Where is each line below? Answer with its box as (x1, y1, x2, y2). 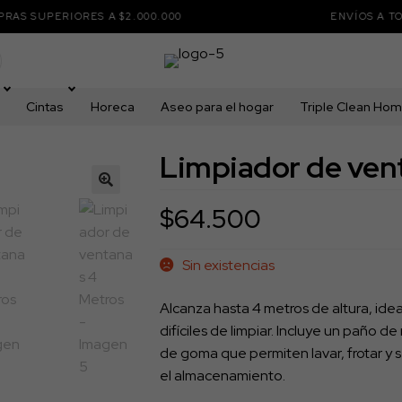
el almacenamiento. (160, 365, 286, 385)
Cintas (26, 99, 64, 115)
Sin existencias (182, 256, 275, 275)
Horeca (91, 99, 135, 115)
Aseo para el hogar (161, 99, 274, 115)
